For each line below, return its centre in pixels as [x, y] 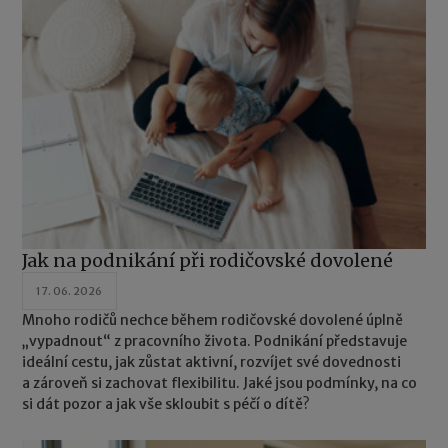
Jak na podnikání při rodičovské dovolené [208, 261]
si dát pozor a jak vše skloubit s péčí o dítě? [166, 404]
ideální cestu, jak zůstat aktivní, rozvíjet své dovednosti [212, 362]
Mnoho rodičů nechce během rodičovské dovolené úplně [213, 320]
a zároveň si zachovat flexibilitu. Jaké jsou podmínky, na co [220, 383]
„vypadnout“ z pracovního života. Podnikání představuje [215, 341]
